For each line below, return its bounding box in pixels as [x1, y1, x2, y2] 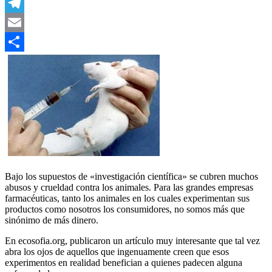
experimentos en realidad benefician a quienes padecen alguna [5, 257, 242, 268]
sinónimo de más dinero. [5, 215, 98, 226]
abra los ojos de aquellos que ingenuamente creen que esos [5, 246, 229, 257]
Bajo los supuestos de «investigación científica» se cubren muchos [5, 171, 258, 182]
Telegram [5, 17, 41, 28]
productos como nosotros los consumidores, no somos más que [5, 204, 245, 215]
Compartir [5, 56, 44, 67]
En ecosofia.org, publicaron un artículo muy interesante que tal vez [5, 236, 260, 246]
